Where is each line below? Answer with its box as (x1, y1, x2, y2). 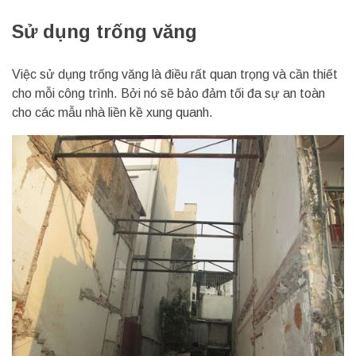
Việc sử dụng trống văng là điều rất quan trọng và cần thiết (12, 68, 338, 82)
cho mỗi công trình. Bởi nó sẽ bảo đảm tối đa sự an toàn (12, 87, 325, 101)
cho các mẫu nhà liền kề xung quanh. (12, 106, 213, 120)
